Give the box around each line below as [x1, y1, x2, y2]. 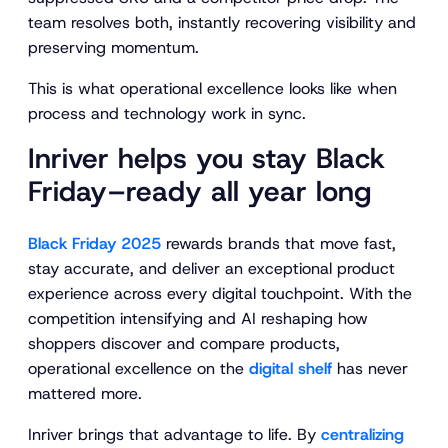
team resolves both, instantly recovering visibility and [28, 12, 416, 34]
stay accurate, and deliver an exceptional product [28, 257, 395, 279]
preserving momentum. [28, 37, 199, 59]
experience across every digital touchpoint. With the [28, 282, 412, 304]
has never [332, 357, 408, 379]
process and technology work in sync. [28, 103, 306, 125]
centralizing [321, 423, 404, 445]
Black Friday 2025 [28, 232, 161, 254]
